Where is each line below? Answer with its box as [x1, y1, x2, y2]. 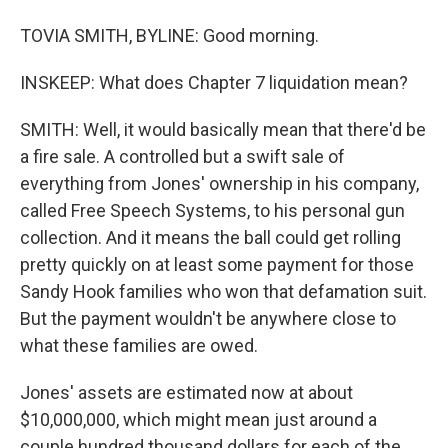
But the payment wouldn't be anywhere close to [20, 308, 396, 329]
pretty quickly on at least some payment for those [20, 254, 414, 275]
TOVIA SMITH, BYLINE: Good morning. [20, 25, 319, 46]
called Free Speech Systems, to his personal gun [20, 200, 405, 221]
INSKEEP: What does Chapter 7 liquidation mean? [20, 72, 408, 93]
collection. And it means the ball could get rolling [20, 227, 401, 248]
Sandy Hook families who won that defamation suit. [20, 281, 427, 302]
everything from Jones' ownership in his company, [20, 173, 419, 194]
